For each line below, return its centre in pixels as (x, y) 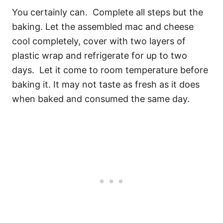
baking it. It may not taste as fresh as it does (106, 84)
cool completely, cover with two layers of (99, 41)
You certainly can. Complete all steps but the (108, 12)
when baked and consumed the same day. (102, 99)
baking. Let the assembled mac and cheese (103, 26)
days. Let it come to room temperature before (110, 70)
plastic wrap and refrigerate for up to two (100, 55)
